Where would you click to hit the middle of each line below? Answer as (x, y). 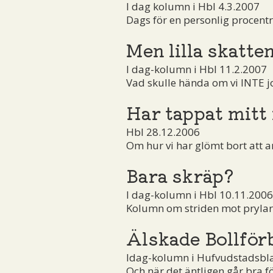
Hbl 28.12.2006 (163, 132)
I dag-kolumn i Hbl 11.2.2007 (197, 69)
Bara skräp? (180, 175)
